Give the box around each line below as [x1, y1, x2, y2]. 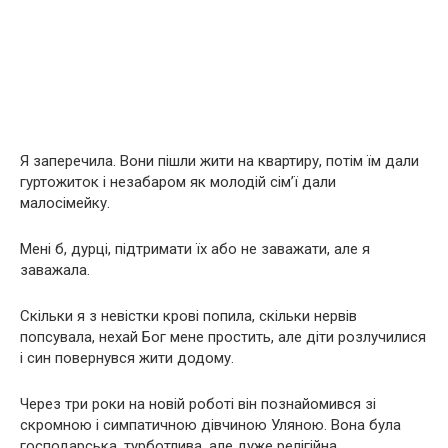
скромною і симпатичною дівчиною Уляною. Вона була [20, 416, 401, 434]
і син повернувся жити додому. [20, 349, 234, 367]
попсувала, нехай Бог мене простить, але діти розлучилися [20, 328, 426, 346]
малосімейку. [20, 194, 110, 212]
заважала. [20, 261, 90, 279]
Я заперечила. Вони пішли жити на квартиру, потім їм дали [20, 152, 419, 170]
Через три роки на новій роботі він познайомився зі [20, 395, 376, 413]
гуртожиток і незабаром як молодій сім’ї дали [20, 173, 336, 191]
